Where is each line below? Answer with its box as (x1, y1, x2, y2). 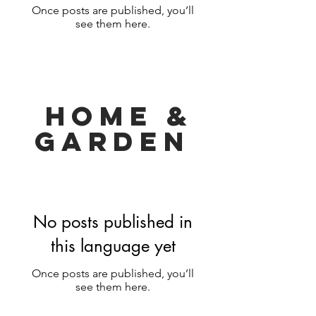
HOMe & (32, 99, 193, 133)
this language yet (50, 235, 176, 257)
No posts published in (33, 211, 193, 233)
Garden (35, 124, 190, 158)
